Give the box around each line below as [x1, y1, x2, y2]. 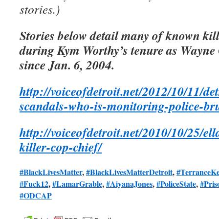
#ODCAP [20, 190, 52, 201]
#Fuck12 [20, 178, 48, 190]
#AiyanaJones [106, 178, 153, 190]
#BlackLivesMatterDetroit [86, 166, 173, 178]
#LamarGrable [52, 178, 102, 190]
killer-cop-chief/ [20, 138, 102, 156]
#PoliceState [156, 178, 196, 190]
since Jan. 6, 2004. [20, 56, 114, 74]
